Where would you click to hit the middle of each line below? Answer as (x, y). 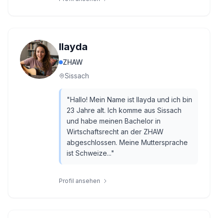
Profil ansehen (80, 181)
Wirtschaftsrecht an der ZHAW (115, 132)
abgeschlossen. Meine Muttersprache (127, 142)
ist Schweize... (89, 153)
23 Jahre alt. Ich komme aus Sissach (124, 110)
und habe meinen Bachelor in (114, 121)
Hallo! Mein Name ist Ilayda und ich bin (131, 100)
